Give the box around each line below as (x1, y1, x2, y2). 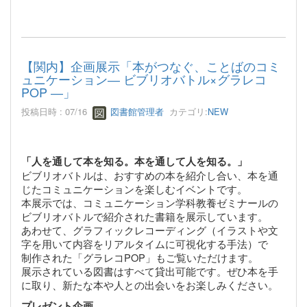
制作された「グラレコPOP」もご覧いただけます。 (21, 249, 258, 265)
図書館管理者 (108, 105, 164, 119)
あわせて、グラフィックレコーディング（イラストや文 (21, 222, 278, 237)
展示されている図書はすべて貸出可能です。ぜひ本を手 (21, 263, 278, 278)
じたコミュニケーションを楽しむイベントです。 (21, 181, 247, 196)
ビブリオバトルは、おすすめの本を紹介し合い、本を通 (21, 167, 278, 182)
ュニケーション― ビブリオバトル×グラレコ (21, 70, 267, 88)
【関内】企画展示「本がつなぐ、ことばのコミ (21, 57, 280, 75)
